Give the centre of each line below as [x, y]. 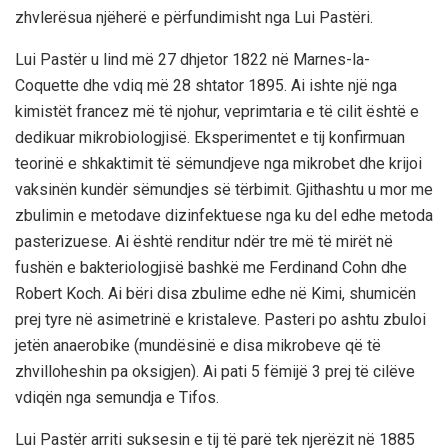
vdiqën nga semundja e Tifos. [117, 397]
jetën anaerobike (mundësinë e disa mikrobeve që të [198, 345]
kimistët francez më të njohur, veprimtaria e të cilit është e [217, 111]
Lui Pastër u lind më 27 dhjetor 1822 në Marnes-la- [192, 59]
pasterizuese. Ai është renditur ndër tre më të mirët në [204, 241]
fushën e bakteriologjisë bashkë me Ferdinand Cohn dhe [211, 267]
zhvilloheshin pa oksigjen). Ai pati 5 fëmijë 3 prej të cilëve [215, 371]
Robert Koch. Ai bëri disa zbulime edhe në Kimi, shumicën [215, 293]
